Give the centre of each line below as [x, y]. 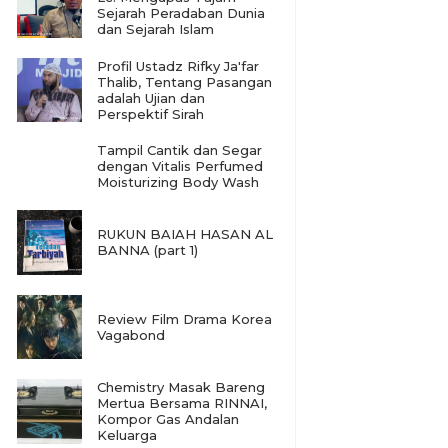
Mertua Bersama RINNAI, [181, 403]
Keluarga [126, 435]
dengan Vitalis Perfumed [179, 166]
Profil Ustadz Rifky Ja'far [177, 65]
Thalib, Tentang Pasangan [184, 81]
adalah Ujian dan [150, 97]
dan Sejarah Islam [155, 29]
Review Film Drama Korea [184, 318]
